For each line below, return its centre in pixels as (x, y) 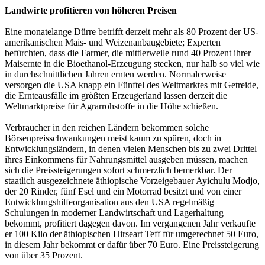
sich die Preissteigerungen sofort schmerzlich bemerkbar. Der (118, 170)
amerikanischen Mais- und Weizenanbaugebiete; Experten (113, 42)
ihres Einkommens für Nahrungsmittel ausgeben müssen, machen (126, 159)
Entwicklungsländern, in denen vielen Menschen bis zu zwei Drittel (131, 148)
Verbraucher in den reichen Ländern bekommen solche (107, 127)
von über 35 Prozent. (44, 255)
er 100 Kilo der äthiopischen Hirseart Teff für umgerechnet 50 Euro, (132, 234)
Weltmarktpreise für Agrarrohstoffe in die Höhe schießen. (112, 106)
